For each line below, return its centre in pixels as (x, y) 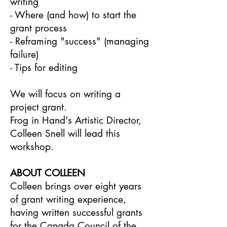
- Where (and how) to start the (73, 15)
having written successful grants (76, 213)
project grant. (39, 107)
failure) (24, 54)
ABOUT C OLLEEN (48, 173)
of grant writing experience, (68, 199)
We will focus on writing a (65, 94)
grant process (39, 28)
